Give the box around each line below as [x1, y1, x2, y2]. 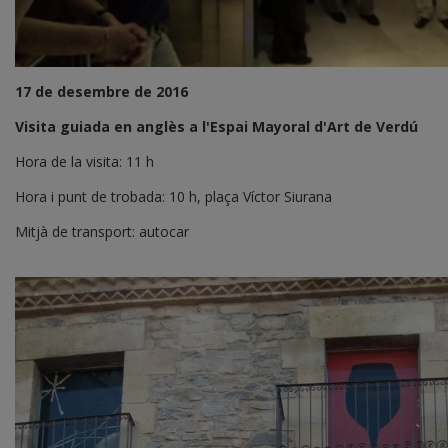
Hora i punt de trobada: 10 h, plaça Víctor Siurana [15, 186, 332, 206]
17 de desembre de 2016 [15, 81, 188, 101]
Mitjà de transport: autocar [15, 221, 189, 241]
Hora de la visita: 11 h [15, 151, 154, 171]
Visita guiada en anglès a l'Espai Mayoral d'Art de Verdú [15, 116, 418, 136]
